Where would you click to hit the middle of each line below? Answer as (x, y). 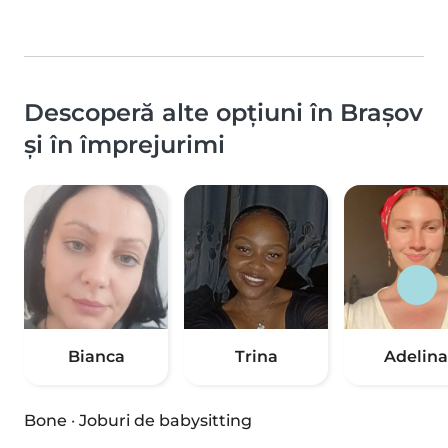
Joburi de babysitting (165, 421)
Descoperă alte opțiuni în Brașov (223, 113)
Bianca (96, 357)
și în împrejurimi (124, 145)
